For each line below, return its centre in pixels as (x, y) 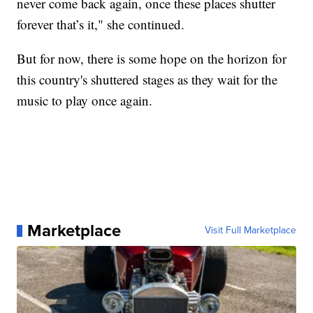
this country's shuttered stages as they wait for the (147, 80)
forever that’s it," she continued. (101, 24)
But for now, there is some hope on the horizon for (152, 59)
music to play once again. (85, 101)
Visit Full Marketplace (250, 231)
